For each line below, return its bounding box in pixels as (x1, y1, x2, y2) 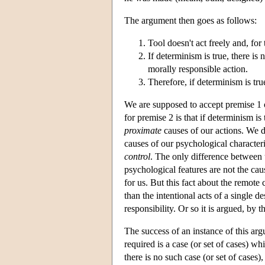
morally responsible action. (148, 63, 248, 74)
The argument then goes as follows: (124, 15, 257, 25)
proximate (124, 125, 161, 135)
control (124, 151, 150, 161)
